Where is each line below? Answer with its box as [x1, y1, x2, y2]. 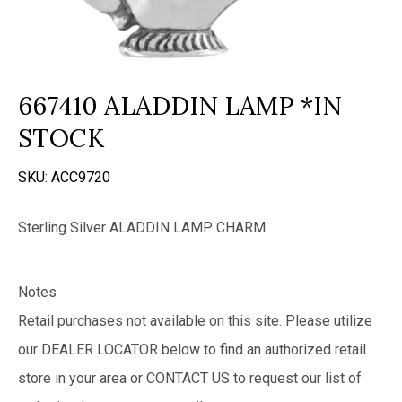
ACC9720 [51, 168, 110, 186]
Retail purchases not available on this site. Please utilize [18, 311, 372, 329]
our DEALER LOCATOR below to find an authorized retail [18, 340, 366, 358]
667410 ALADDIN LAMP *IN [18, 89, 342, 122]
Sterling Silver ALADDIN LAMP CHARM [18, 218, 266, 236]
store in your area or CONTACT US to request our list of [18, 369, 362, 387]
